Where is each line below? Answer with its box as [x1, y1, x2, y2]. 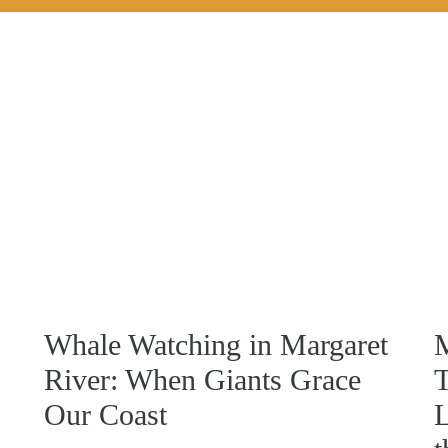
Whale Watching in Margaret [44, 327, 388, 361]
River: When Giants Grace [44, 362, 361, 396]
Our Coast [44, 397, 167, 431]
